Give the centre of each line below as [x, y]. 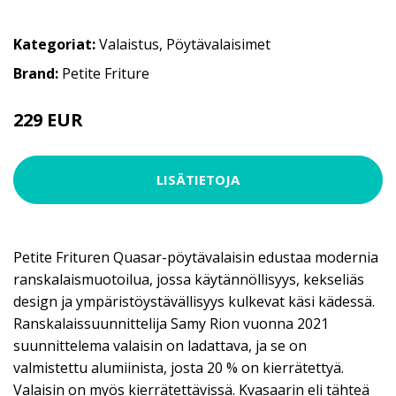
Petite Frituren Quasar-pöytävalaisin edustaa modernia [196, 257]
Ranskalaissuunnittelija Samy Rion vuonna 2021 [171, 323]
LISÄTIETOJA [198, 180]
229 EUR [48, 119]
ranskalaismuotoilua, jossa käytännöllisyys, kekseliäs [189, 279]
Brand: [38, 73]
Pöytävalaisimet [218, 44]
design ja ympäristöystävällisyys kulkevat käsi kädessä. [194, 301]
